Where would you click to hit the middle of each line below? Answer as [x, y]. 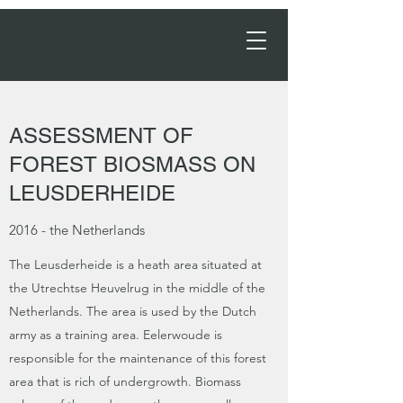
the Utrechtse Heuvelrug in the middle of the [137, 288]
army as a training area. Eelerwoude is [116, 335]
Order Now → [122, 44]
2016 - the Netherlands [77, 230]
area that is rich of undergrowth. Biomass [125, 381]
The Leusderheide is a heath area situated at [135, 264]
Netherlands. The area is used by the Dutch [133, 311]
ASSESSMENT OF [101, 135]
